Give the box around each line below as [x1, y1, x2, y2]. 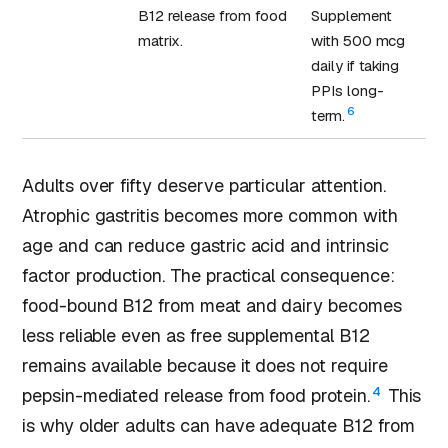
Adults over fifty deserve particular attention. [22, 174, 386, 198]
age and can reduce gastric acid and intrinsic [22, 234, 389, 258]
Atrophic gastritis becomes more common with [22, 204, 398, 228]
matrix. [138, 31, 183, 51]
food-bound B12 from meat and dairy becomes [22, 294, 402, 318]
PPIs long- [311, 81, 384, 101]
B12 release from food [138, 6, 287, 26]
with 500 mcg [311, 31, 406, 51]
